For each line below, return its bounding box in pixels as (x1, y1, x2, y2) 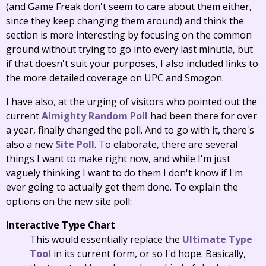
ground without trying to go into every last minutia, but (6, 43, 253, 56)
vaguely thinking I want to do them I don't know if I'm (6, 166, 243, 179)
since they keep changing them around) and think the (6, 14, 244, 27)
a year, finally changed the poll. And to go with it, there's (6, 123, 254, 137)
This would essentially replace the (30, 233, 182, 246)
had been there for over (148, 109, 257, 122)
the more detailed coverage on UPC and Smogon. (6, 71, 224, 84)
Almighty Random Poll (42, 109, 148, 122)
